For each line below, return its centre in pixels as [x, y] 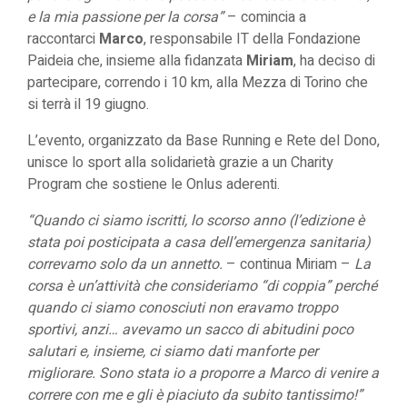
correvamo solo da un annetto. [127, 264]
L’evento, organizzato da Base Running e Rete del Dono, [203, 141]
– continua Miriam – [288, 264]
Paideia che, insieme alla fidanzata [137, 61]
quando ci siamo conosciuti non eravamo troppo [183, 308]
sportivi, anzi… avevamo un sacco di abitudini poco [190, 330]
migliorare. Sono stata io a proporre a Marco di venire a [203, 373]
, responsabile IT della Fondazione [252, 39]
